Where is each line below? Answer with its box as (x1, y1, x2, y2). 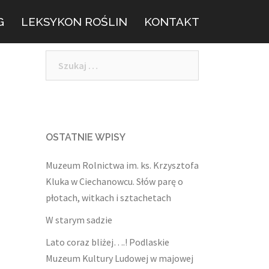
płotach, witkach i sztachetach (46, 192, 171, 204)
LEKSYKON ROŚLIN (21, 15, 127, 28)
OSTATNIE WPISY (46, 131, 125, 144)
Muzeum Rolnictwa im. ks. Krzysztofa (46, 159, 199, 172)
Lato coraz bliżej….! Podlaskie (46, 236, 169, 249)
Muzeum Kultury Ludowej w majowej (46, 252, 193, 265)
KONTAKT (144, 15, 199, 28)
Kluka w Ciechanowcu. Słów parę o (46, 175, 183, 188)
